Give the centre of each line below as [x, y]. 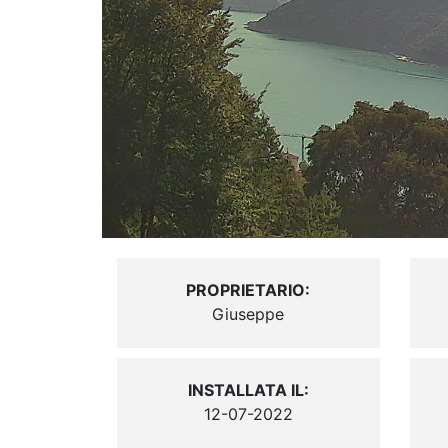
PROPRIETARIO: [248, 290]
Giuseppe [248, 314]
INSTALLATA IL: [248, 390]
